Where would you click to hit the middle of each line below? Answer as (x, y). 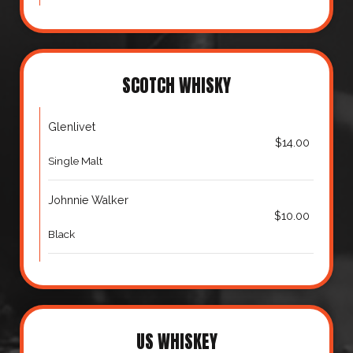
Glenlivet (72, 127)
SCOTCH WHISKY (176, 85)
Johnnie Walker (88, 200)
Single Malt (75, 161)
